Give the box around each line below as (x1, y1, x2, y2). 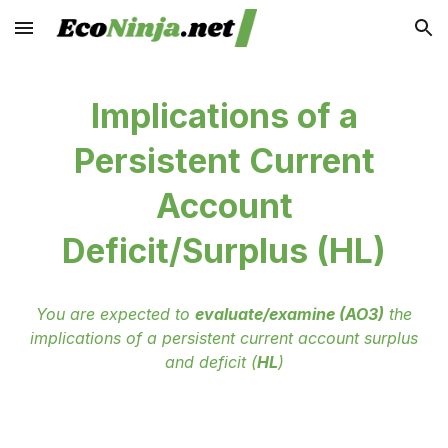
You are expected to (36, 304, 195, 324)
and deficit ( (164, 352, 257, 372)
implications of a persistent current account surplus (30, 328, 418, 348)
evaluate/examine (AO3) (195, 304, 384, 324)
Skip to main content (16, 28, 158, 46)
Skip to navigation (307, 28, 432, 46)
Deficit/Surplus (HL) (62, 231, 386, 271)
